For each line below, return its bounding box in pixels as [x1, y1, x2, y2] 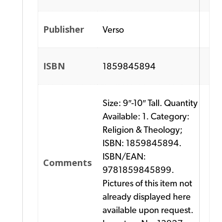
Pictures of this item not [103, 177, 193, 188]
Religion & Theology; [103, 124, 183, 135]
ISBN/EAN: [103, 151, 146, 162]
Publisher [43, 23, 85, 35]
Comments [43, 156, 92, 168]
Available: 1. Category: [103, 111, 190, 121]
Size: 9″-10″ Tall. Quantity [103, 97, 198, 108]
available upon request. [103, 204, 194, 215]
